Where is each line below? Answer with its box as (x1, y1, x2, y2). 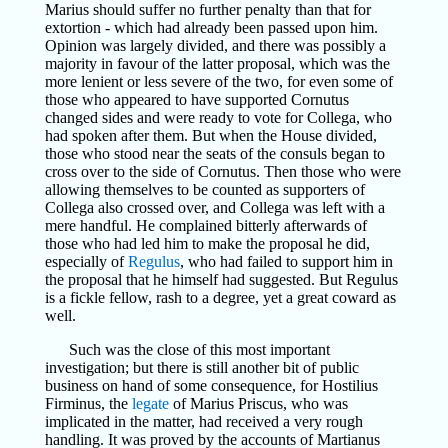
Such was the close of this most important (68, 341, 330, 358)
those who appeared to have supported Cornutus (44, 91, 349, 108)
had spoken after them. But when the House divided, (44, 127, 377, 144)
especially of (44, 253, 128, 270)
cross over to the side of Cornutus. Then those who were (44, 163, 401, 180)
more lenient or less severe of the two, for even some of (44, 73, 393, 90)
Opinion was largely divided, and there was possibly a (44, 37, 386, 54)
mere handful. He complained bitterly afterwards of (44, 217, 367, 234)
